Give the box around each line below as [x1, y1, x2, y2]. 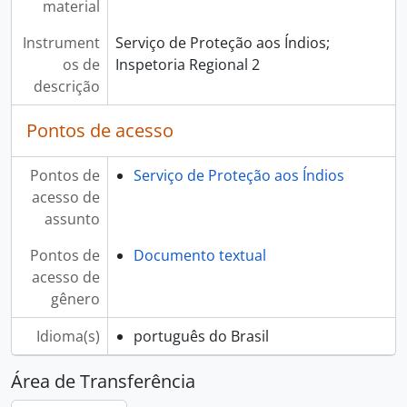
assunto [44, 209, 100, 229]
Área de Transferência [11, 369, 195, 393]
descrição [33, 76, 100, 96]
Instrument [22, 33, 100, 53]
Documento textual [133, 245, 266, 265]
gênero [50, 289, 100, 309]
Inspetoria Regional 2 [114, 55, 260, 74]
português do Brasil [133, 326, 269, 346]
